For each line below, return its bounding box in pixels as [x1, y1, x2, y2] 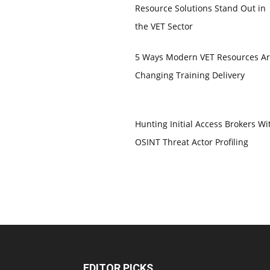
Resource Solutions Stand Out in [134, 2, 266, 14]
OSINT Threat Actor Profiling [134, 136, 248, 148]
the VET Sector [134, 20, 193, 33]
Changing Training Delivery [134, 69, 245, 81]
